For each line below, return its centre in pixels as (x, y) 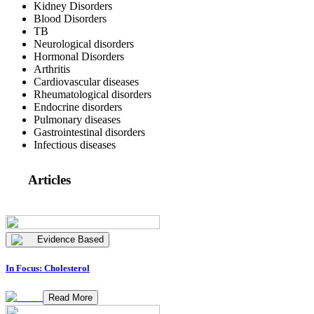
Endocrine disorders (78, 107)
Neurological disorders (84, 43)
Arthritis (52, 69)
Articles (49, 180)
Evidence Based (70, 240)
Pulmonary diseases (77, 119)
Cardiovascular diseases (86, 81)
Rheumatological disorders (93, 94)
